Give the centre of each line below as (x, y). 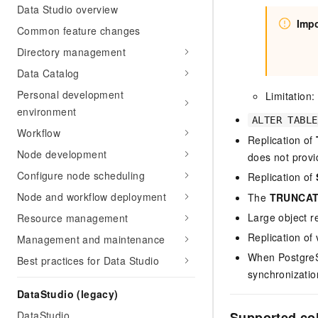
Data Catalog (48, 73)
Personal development (70, 94)
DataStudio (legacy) (68, 294)
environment (47, 111)
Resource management (73, 218)
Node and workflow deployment (92, 197)
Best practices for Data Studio (88, 261)
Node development (62, 154)
